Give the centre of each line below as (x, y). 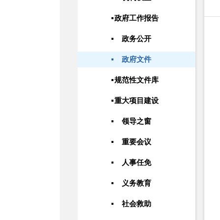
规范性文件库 (137, 80)
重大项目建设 (137, 101)
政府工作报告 (137, 18)
